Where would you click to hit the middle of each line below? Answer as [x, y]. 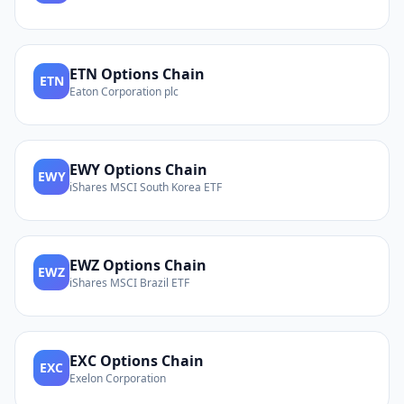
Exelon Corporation [118, 378]
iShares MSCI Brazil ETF [129, 283]
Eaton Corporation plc [124, 92]
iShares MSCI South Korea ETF [146, 187]
